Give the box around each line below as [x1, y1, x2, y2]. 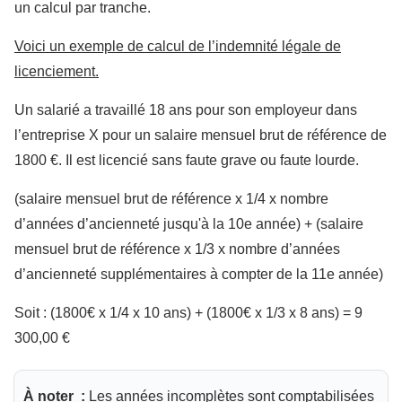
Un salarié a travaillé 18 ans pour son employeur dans [14, 102, 357, 118]
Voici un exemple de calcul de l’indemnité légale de [14, 39, 341, 55]
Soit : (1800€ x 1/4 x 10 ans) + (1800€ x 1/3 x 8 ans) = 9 [14, 305, 363, 321]
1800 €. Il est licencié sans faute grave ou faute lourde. [14, 153, 359, 169]
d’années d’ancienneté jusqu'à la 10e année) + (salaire [14, 216, 363, 232]
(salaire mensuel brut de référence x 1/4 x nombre [14, 191, 328, 207]
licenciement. [14, 64, 99, 80]
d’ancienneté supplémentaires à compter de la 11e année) [14, 267, 383, 283]
